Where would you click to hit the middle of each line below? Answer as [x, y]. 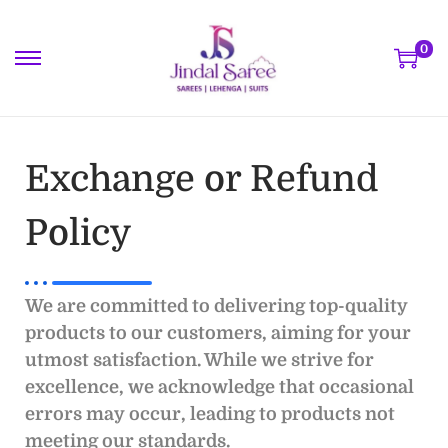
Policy [78, 233]
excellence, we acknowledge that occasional [219, 386]
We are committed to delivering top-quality [216, 305]
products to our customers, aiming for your [218, 332]
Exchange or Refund [202, 179]
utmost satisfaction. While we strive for [199, 359]
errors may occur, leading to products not [210, 413]
